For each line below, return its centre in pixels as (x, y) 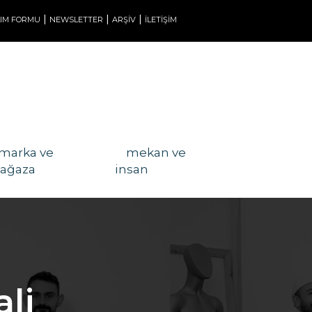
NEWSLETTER (76, 19)
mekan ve (156, 153)
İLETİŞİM (161, 19)
